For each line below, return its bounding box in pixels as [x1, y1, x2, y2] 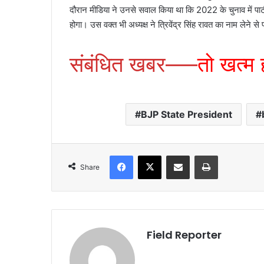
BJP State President [141, 108, 232, 120]
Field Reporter [147, 227, 222, 242]
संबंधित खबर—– [70, 51, 197, 77]
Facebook [133, 150, 169, 160]
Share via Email [189, 150, 208, 160]
